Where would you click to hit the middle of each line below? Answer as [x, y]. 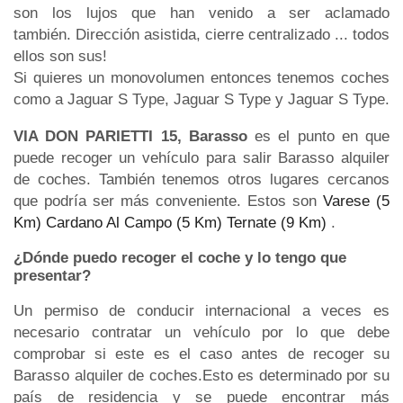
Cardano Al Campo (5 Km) [134, 222]
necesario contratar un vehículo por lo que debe [201, 332]
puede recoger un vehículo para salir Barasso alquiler [201, 157]
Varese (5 [356, 201]
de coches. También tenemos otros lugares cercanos [201, 179]
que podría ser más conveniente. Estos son [168, 201]
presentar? [52, 275]
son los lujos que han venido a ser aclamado [201, 13]
